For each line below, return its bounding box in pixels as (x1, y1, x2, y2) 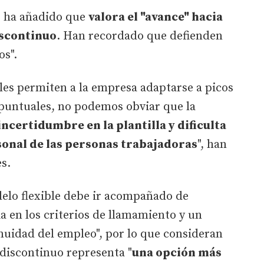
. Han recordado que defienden (57, 28, 223, 44)
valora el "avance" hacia (88, 9, 223, 25)
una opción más (132, 245, 222, 260)
